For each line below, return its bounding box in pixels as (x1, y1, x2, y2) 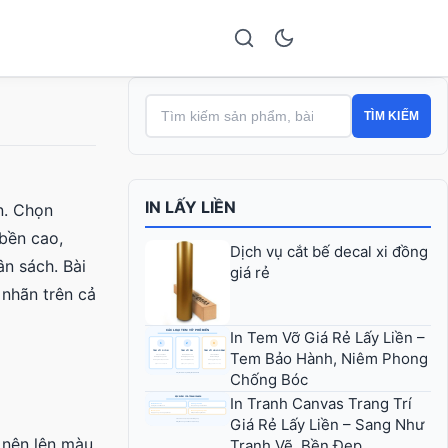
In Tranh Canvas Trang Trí (230, 394, 412, 414)
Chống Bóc (230, 369, 308, 389)
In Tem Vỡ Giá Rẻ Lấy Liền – (230, 327, 425, 347)
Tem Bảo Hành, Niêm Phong (230, 348, 428, 368)
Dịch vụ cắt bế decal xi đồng (230, 241, 428, 261)
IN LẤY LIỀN (145, 197, 236, 217)
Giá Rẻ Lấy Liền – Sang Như (230, 415, 424, 435)
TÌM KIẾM (364, 109, 419, 123)
